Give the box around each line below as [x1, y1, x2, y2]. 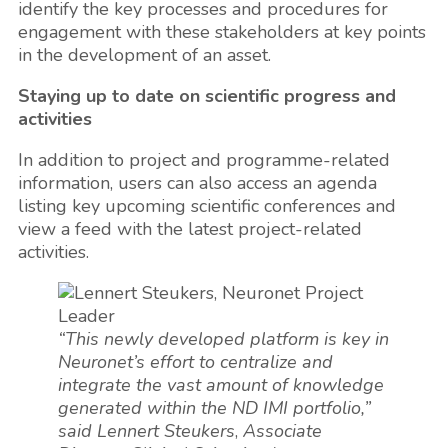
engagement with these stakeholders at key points [18, 19, 426, 44]
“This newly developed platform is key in [58, 326, 389, 351]
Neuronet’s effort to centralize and [58, 349, 333, 374]
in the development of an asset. [18, 42, 271, 67]
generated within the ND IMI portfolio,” [58, 395, 371, 420]
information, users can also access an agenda [18, 170, 377, 195]
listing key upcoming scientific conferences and [18, 193, 396, 218]
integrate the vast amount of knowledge [58, 372, 384, 397]
